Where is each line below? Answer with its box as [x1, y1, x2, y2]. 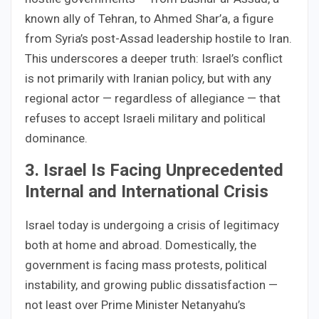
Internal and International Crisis [25, 181, 268, 202]
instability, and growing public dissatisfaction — [25, 277, 278, 292]
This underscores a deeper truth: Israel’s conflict [25, 51, 283, 66]
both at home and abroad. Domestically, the [25, 237, 256, 252]
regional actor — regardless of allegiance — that [25, 90, 281, 105]
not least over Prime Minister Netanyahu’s [25, 297, 246, 312]
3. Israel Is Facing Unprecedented [25, 159, 283, 180]
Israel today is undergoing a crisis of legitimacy [25, 217, 279, 232]
